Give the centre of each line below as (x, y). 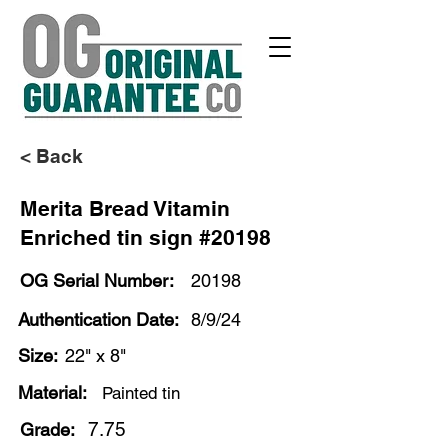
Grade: (47, 429)
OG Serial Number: (97, 280)
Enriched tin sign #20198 (145, 237)
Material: (52, 392)
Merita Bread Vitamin (125, 208)
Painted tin (141, 393)
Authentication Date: (98, 319)
